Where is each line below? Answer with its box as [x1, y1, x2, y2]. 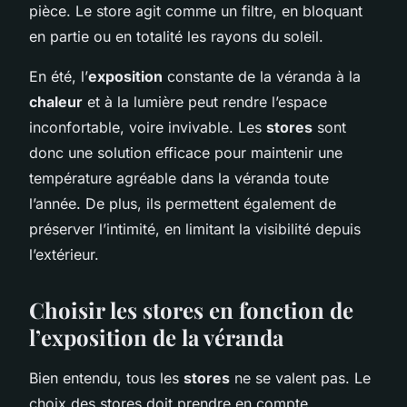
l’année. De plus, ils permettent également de [29, 194, 336, 213]
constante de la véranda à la [163, 66, 361, 85]
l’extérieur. [29, 244, 99, 263]
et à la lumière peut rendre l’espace [83, 92, 327, 111]
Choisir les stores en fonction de [29, 294, 353, 324]
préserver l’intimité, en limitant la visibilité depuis [29, 219, 361, 238]
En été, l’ [29, 66, 88, 85]
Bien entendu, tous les [29, 368, 184, 387]
